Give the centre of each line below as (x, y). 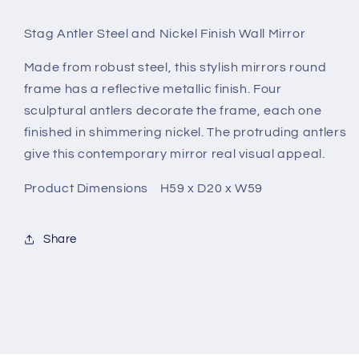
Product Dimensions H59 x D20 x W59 (143, 189)
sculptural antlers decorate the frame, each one (173, 111)
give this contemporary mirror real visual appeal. (174, 154)
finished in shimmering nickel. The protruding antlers (185, 133)
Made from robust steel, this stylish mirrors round (175, 68)
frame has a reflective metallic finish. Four (153, 89)
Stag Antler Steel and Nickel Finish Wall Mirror (165, 33)
